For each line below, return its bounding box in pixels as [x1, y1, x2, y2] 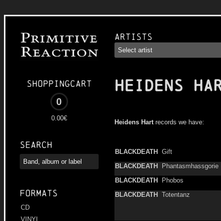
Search [20, 140, 52, 150]
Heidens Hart [114, 118, 153, 126]
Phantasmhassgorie [162, 162, 219, 170]
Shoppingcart [27, 78, 92, 89]
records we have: [153, 118, 204, 126]
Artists [114, 32, 152, 42]
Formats [20, 188, 58, 199]
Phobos [162, 177, 184, 184]
